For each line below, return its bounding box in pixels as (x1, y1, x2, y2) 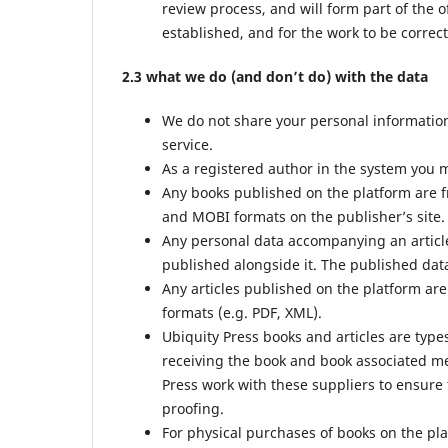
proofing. (162, 399, 224, 419)
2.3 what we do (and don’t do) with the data (122, 67, 428, 87)
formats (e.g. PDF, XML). (162, 303, 322, 323)
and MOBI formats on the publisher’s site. (162, 207, 445, 227)
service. (162, 135, 213, 155)
